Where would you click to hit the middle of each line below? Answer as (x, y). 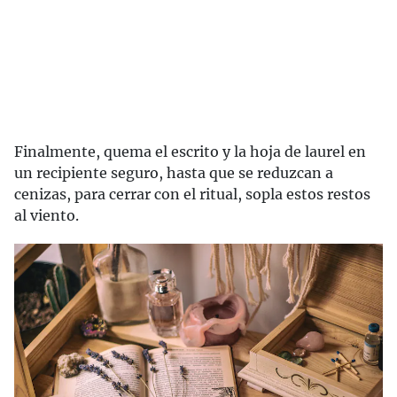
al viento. (47, 216)
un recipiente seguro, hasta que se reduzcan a (174, 173)
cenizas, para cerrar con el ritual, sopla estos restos (192, 195)
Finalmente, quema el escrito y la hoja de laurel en (190, 152)
